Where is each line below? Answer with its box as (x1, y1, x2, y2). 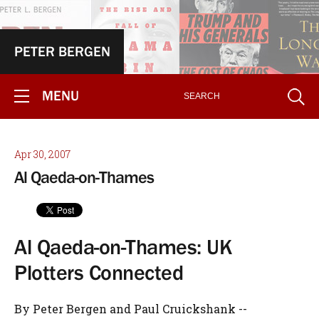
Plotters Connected (14, 261, 183, 285)
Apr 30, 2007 (14, 147, 70, 161)
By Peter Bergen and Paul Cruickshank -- (14, 301, 247, 316)
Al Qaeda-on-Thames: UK (14, 235, 231, 259)
